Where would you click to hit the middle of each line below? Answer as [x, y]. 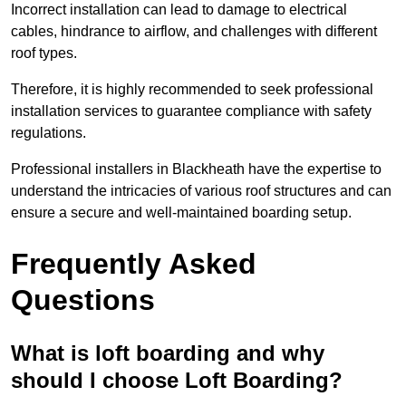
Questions [83, 300]
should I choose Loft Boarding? [177, 381]
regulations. [48, 133]
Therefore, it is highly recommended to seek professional [192, 90]
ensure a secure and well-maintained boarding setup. [181, 213]
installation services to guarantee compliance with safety [191, 111]
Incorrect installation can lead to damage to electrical [179, 10]
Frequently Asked [134, 264]
